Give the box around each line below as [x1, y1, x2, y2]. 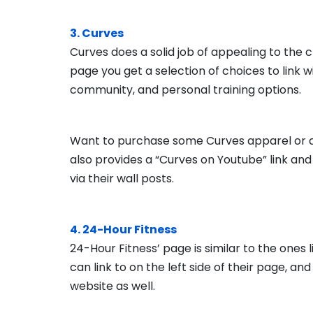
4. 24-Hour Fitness [70, 221, 177, 238]
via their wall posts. [70, 170, 174, 187]
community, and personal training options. [70, 82, 301, 98]
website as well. [70, 278, 155, 294]
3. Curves [70, 25, 124, 41]
